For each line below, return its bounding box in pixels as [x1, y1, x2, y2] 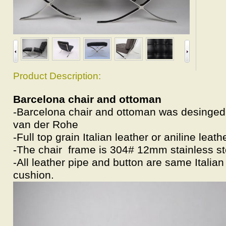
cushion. [13, 169, 54, 181]
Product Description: [13, 71, 101, 81]
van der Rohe [13, 119, 78, 131]
